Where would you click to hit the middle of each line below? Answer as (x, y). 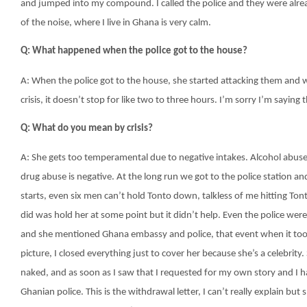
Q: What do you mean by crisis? (87, 128)
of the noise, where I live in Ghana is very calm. (116, 23)
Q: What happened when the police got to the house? (134, 51)
